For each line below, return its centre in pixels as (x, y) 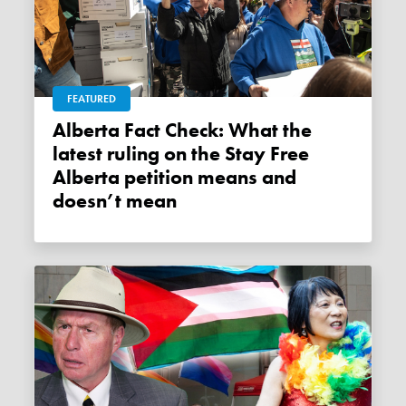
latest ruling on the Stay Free (181, 155)
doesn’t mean (115, 202)
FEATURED (92, 99)
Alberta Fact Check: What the (60, 131)
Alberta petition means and (175, 178)
